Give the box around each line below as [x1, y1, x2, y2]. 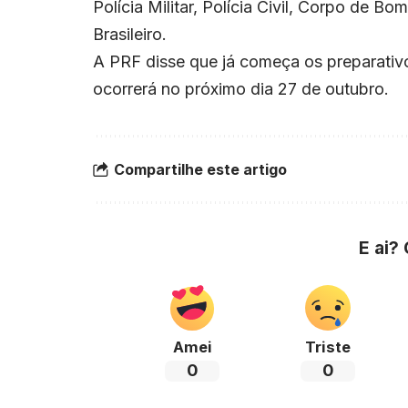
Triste [305, 338, 352, 357]
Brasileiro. [93, 25, 167, 45]
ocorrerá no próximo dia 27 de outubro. [93, 79, 389, 99]
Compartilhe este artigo [114, 159, 287, 178]
